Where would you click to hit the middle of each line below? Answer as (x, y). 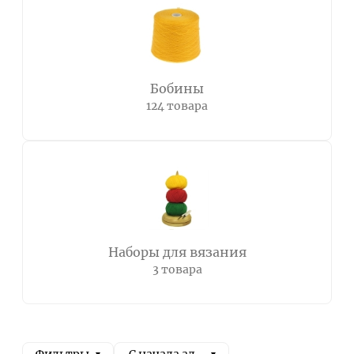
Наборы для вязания (177, 252)
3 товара (177, 269)
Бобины (177, 88)
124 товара (177, 106)
